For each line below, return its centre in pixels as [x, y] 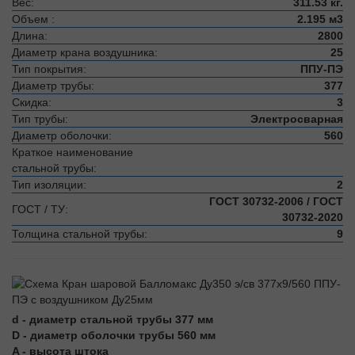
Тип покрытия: [49, 69]
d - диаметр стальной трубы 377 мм [113, 319]
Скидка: [32, 102]
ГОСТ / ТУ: [40, 209]
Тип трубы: [40, 119]
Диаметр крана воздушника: [85, 52]
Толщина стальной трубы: [80, 234]
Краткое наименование [73, 152]
